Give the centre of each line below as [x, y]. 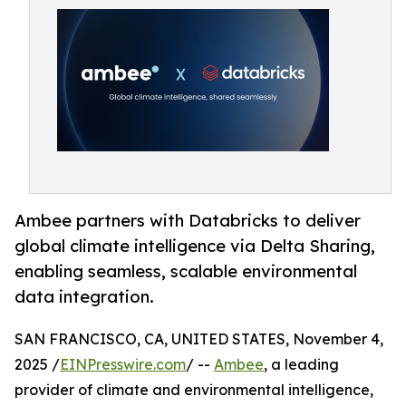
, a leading [301, 365]
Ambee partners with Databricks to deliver [188, 221]
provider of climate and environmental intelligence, [194, 390]
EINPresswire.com [123, 365]
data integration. [84, 297]
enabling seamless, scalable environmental [186, 271]
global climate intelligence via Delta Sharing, [195, 246]
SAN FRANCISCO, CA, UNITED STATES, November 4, [199, 339]
